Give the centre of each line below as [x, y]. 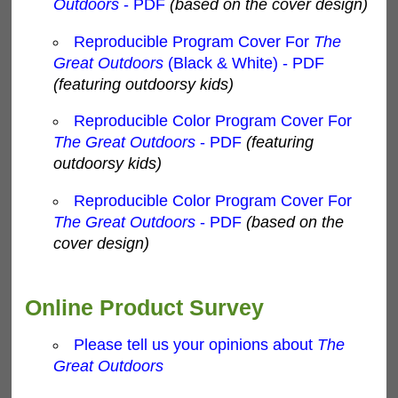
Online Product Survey [145, 307]
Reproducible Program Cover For [194, 41]
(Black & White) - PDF [243, 63]
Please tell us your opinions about [196, 345]
